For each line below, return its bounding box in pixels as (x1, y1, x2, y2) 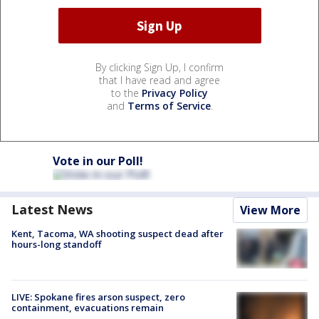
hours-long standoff (11, 238, 101, 251)
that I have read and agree (99, 73, 220, 88)
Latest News (11, 201, 93, 219)
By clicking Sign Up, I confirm (95, 61, 224, 75)
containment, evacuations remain (11, 301, 164, 315)
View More (240, 202, 300, 219)
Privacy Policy (142, 86, 208, 100)
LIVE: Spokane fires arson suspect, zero (11, 291, 185, 304)
